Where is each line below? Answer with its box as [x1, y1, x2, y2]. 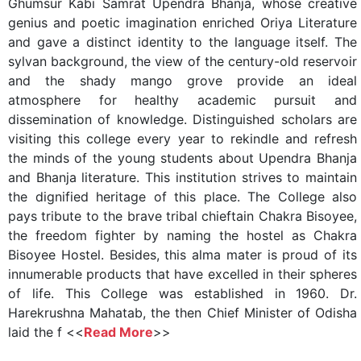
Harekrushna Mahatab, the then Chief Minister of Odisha [8, 305, 357, 321]
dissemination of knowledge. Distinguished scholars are [8, 111, 357, 127]
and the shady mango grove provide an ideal [8, 73, 357, 89]
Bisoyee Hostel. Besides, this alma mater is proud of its [8, 247, 357, 263]
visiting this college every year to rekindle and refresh [8, 131, 357, 147]
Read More [84, 324, 153, 340]
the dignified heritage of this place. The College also [8, 189, 357, 205]
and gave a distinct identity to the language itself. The [8, 34, 357, 50]
